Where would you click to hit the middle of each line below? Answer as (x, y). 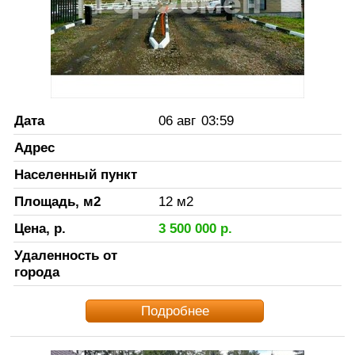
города (36, 271)
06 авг (177, 120)
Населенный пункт (75, 174)
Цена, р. (40, 228)
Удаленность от (65, 255)
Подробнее (175, 310)
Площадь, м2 (57, 201)
